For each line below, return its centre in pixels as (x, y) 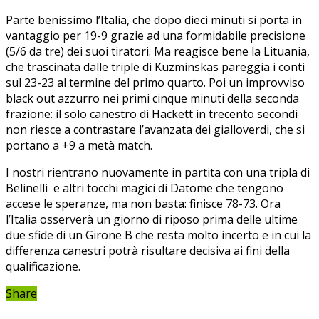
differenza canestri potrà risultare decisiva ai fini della (148, 250)
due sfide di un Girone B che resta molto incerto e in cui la (158, 235)
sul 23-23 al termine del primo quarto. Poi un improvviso (155, 82)
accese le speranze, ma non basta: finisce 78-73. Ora (143, 203)
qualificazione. (43, 266)
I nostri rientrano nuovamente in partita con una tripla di (158, 172)
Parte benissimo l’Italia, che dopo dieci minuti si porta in (154, 20)
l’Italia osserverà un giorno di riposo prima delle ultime (152, 219)
